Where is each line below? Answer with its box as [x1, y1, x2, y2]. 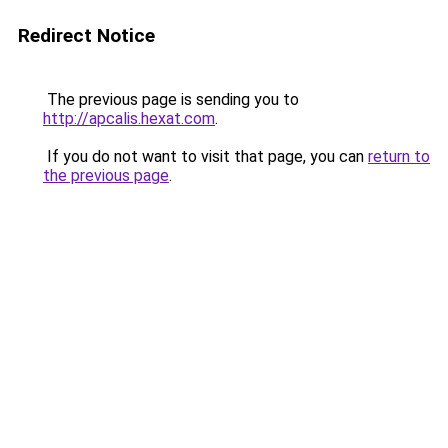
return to [368, 147, 430, 166]
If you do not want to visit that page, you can [43, 147, 368, 166]
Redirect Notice [18, 24, 155, 47]
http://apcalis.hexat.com [43, 109, 215, 128]
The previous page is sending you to [43, 90, 299, 109]
